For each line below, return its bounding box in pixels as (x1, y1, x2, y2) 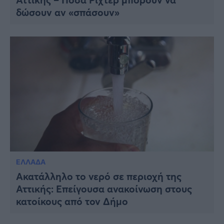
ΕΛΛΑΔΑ (16, 157, 45, 166)
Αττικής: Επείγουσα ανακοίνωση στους (16, 181, 192, 195)
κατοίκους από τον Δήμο (16, 194, 128, 208)
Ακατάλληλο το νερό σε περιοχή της (16, 169, 181, 183)
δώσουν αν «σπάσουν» (16, 5, 119, 19)
